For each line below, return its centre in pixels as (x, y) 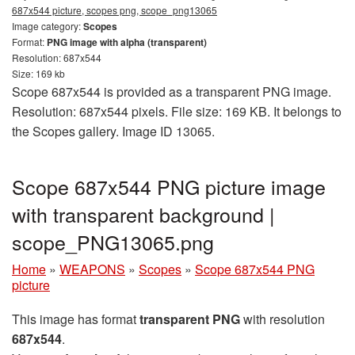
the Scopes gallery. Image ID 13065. (113, 131)
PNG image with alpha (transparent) (127, 42)
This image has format (76, 319)
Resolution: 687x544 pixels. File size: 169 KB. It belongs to (177, 111)
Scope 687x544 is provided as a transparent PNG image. (172, 91)
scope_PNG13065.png (113, 241)
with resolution (282, 319)
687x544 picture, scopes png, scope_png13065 (115, 10)
